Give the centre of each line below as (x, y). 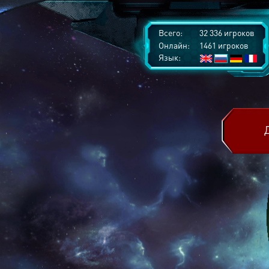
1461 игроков (223, 45)
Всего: (171, 32)
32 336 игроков (226, 32)
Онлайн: (174, 45)
